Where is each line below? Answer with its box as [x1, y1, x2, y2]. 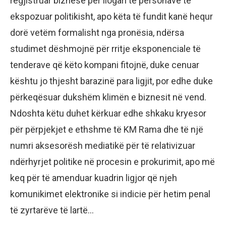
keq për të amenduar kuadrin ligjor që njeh [10, 173, 177, 184]
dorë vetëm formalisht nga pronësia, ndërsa [10, 27, 184, 38]
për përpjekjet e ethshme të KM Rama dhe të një [10, 124, 203, 135]
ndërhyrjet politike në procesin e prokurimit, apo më [10, 156, 215, 167]
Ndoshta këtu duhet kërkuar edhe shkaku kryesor [10, 108, 206, 119]
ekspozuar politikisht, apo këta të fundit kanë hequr [10, 11, 213, 22]
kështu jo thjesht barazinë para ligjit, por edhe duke [10, 76, 213, 87]
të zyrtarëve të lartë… [10, 205, 94, 216]
